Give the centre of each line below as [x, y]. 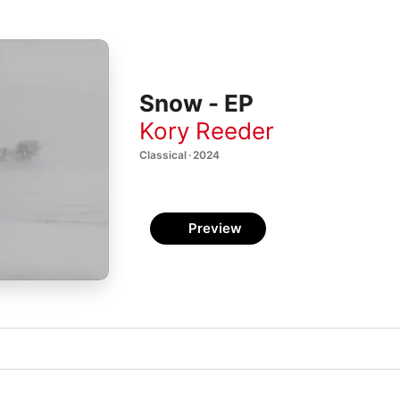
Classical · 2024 [179, 154]
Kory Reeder [207, 130]
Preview [215, 228]
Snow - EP [196, 104]
